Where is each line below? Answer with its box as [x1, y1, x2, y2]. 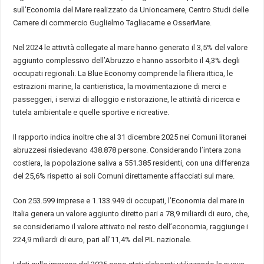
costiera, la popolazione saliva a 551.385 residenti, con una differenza [13, 158, 250, 167]
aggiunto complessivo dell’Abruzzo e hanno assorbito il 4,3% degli [13, 55, 240, 65]
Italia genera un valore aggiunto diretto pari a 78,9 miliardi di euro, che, [13, 209, 250, 218]
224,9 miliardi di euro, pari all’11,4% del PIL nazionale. [13, 235, 192, 244]
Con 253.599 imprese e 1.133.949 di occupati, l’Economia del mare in [13, 196, 245, 205]
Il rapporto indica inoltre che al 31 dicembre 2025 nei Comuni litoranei [13, 132, 247, 141]
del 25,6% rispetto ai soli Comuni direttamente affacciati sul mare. [13, 171, 235, 180]
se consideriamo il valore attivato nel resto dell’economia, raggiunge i [13, 222, 249, 231]
